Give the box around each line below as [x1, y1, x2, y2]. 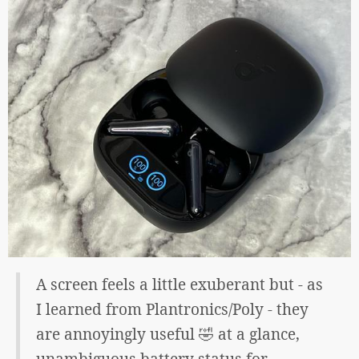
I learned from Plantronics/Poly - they [36, 299, 309, 321]
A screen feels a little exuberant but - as [36, 274, 323, 296]
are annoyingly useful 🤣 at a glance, [36, 324, 300, 345]
